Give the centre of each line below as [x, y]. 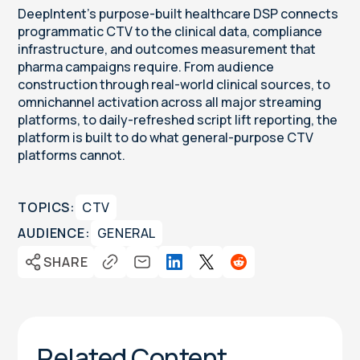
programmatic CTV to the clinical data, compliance [170, 32]
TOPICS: [47, 208]
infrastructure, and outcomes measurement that [167, 49]
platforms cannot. [72, 155]
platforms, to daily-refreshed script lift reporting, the [178, 120]
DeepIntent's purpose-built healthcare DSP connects [178, 14]
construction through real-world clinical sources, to [174, 85]
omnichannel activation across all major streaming [170, 102]
